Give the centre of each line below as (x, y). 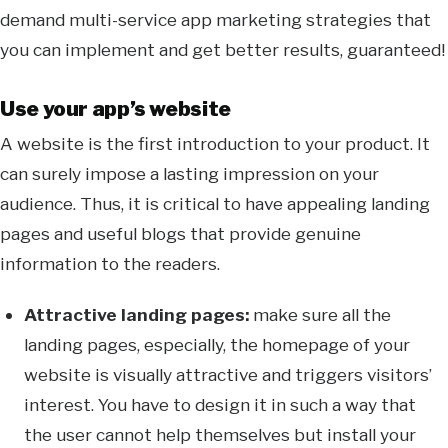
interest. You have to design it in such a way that (220, 405)
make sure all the (322, 315)
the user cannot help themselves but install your (220, 435)
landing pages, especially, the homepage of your (217, 345)
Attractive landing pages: (139, 315)
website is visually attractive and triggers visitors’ (228, 375)
